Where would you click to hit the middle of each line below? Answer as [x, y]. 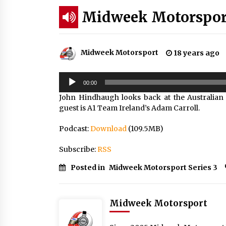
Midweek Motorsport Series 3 [163, 167]
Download [108, 129]
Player [70, 87]
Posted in [89, 167]
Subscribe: [78, 149]
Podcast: [75, 129]
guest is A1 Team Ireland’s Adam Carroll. [129, 108]
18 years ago [196, 53]
